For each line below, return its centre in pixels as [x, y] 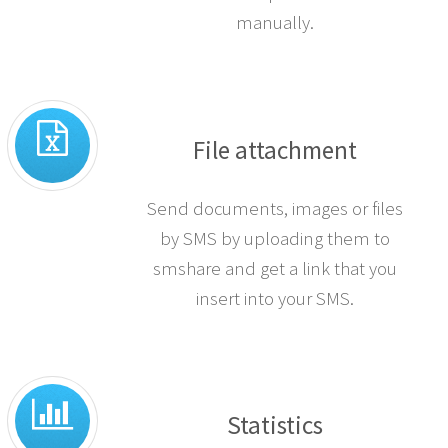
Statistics [275, 425]
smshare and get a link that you [275, 268]
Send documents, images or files [275, 208]
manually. [275, 23]
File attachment [275, 149]
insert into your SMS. [275, 298]
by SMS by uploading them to [275, 238]
